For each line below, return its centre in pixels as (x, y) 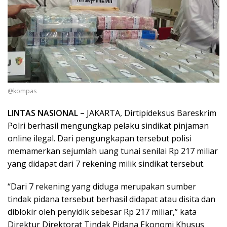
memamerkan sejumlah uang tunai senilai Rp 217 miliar (113, 151)
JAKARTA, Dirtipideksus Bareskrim (150, 113)
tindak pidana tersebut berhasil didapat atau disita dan (111, 199)
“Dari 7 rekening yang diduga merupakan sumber (102, 187)
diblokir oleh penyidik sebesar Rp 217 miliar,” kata (102, 212)
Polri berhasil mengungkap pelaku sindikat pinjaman (108, 126)
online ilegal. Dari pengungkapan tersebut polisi (100, 139)
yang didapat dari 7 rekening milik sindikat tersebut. (106, 164)
